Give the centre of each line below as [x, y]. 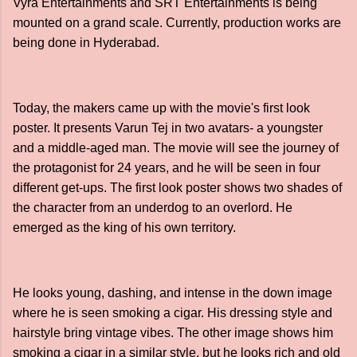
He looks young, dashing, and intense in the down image [173, 292]
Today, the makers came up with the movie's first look [161, 108]
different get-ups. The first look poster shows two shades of [177, 187]
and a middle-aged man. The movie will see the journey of [176, 147]
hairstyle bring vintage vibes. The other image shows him [173, 332]
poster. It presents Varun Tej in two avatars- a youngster [168, 127]
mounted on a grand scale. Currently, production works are [177, 22]
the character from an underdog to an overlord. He [153, 207]
